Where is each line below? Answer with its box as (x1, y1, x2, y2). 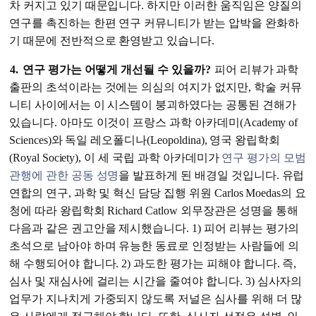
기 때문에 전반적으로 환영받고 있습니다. (9, 35, 220, 47)
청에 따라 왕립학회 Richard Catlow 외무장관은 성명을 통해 (9, 205, 299, 217)
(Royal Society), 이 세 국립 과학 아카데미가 (9, 152, 222, 164)
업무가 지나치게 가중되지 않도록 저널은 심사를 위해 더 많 (9, 293, 302, 305)
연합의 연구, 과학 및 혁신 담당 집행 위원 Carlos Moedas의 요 (9, 187, 307, 200)
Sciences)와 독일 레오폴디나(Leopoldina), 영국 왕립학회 (9, 134, 281, 147)
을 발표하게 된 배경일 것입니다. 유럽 (119, 169, 305, 182)
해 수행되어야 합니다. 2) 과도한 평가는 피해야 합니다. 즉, (9, 257, 297, 270)
